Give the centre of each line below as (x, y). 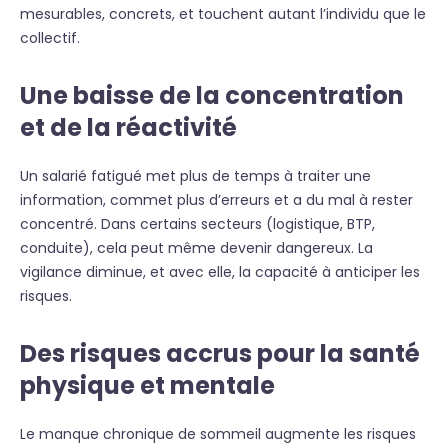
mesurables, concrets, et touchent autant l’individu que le (223, 14)
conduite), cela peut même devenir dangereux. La (196, 248)
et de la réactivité (128, 127)
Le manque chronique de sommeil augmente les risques (218, 434)
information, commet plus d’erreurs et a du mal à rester (216, 200)
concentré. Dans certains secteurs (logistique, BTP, (197, 224)
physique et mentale (147, 385)
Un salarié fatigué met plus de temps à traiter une (195, 176)
